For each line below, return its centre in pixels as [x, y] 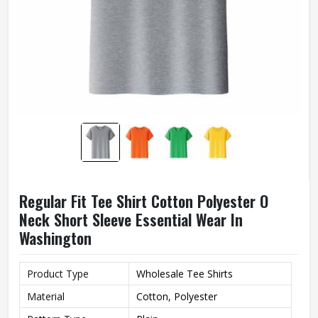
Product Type [58, 274]
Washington [55, 238]
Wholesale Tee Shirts [185, 274]
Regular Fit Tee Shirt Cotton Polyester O [144, 201]
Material [46, 296]
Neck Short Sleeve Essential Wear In [131, 219]
